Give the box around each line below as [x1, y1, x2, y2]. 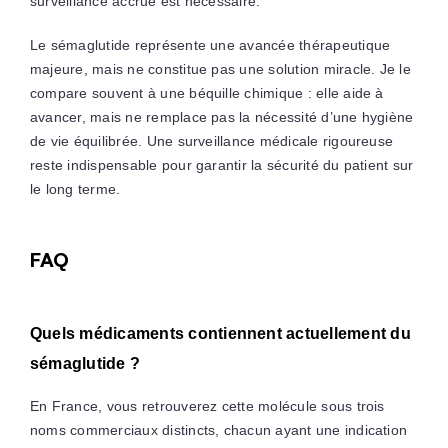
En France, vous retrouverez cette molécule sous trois [29, 398, 385, 415]
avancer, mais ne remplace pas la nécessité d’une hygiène [29, 109, 414, 126]
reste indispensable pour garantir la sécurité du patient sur [29, 157, 414, 174]
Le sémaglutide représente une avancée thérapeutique [29, 37, 391, 54]
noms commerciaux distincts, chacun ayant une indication [29, 422, 408, 439]
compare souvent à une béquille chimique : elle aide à [29, 85, 384, 102]
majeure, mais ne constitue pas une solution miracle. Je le [29, 61, 411, 78]
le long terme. [29, 181, 121, 198]
